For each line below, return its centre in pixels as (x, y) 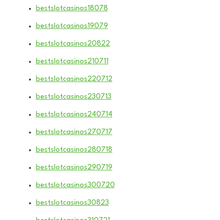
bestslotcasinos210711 (72, 61)
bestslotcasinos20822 (73, 44)
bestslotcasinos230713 (73, 97)
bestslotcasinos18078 (72, 8)
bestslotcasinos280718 (74, 150)
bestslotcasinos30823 (72, 203)
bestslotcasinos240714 (74, 114)
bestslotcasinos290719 (74, 167)
